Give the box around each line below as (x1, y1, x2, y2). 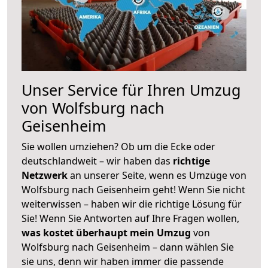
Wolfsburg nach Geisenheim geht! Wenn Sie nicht (22, 182, 245, 196)
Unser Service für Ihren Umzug (22, 79, 241, 100)
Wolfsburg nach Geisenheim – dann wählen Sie (22, 240, 234, 254)
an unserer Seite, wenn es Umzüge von (70, 168, 246, 182)
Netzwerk (22, 168, 70, 182)
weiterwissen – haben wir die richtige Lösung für (22, 197, 242, 211)
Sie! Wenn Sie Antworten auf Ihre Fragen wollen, (22, 211, 239, 225)
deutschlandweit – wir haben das (22, 154, 173, 167)
